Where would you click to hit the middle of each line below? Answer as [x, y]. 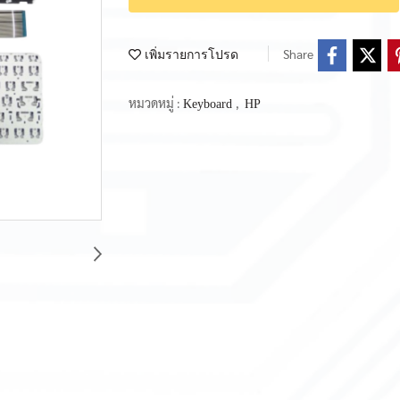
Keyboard [209, 104]
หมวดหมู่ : [156, 102]
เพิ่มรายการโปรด [190, 54]
